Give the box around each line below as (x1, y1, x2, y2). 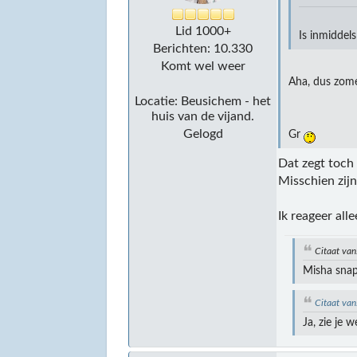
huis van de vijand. (151, 109, 255, 123)
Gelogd (182, 127, 223, 140)
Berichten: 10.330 (153, 41, 253, 55)
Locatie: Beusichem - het (135, 94, 272, 108)
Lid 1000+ (175, 24, 231, 37)
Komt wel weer (160, 59, 245, 73)
